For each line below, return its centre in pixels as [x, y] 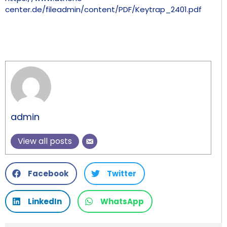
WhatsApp [122, 201]
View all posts [45, 141]
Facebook [48, 173]
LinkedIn [45, 201]
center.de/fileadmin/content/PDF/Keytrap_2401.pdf [103, 9]
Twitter [122, 173]
